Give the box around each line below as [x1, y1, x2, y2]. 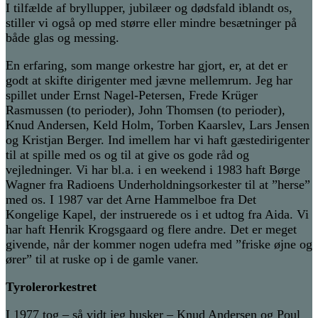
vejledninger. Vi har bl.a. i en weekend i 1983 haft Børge [6, 163, 300, 177]
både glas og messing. [6, 31, 119, 45]
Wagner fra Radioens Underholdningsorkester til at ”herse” [6, 177, 310, 192]
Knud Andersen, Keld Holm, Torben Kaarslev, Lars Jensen [6, 118, 309, 133]
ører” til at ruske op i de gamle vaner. [6, 252, 199, 267]
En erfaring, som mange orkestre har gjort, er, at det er [6, 58, 287, 73]
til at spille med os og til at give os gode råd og [6, 148, 249, 163]
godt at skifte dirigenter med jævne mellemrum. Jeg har [6, 73, 292, 88]
